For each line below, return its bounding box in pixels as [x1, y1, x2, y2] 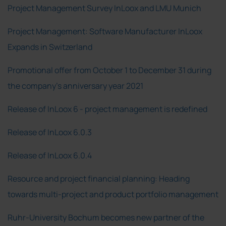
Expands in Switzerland [8, 41, 92, 52]
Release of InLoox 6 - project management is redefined [8, 103, 207, 115]
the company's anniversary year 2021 [8, 80, 143, 91]
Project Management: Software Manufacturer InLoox [8, 25, 202, 37]
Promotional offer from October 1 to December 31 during [8, 64, 211, 76]
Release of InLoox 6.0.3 [8, 126, 92, 138]
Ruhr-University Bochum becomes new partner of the [8, 211, 204, 223]
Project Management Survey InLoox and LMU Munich [8, 2, 201, 14]
